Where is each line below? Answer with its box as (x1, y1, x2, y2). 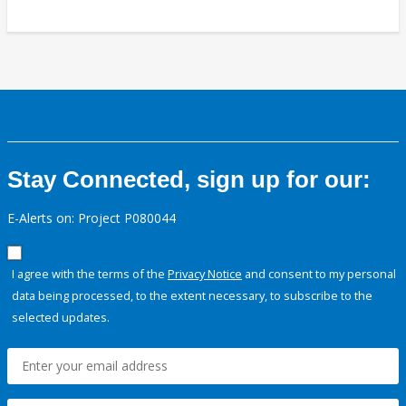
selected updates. (12, 309, 110, 326)
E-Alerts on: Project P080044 (7, 209, 176, 227)
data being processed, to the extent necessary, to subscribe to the (12, 287, 372, 304)
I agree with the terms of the (12, 266, 168, 283)
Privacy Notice (168, 266, 242, 283)
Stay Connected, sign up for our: (7, 166, 371, 194)
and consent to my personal (242, 266, 396, 283)
